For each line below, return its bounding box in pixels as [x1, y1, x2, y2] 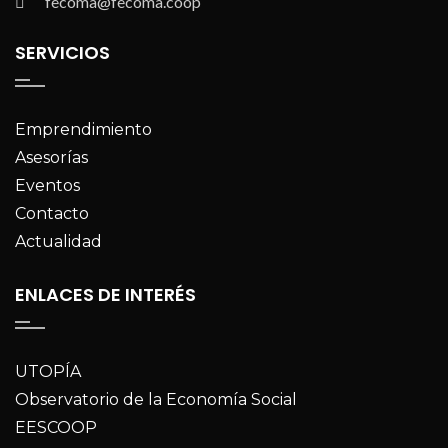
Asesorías [15, 147, 88, 167]
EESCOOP [15, 417, 97, 437]
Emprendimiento [15, 119, 152, 139]
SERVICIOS [15, 39, 110, 65]
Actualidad [15, 231, 102, 251]
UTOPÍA [15, 361, 81, 381]
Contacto [15, 203, 89, 223]
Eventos [15, 175, 80, 195]
